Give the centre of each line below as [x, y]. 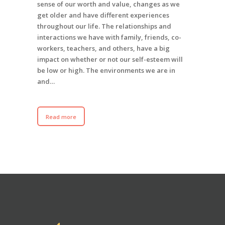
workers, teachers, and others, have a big [103, 48]
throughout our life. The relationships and [104, 26]
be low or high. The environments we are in [106, 71]
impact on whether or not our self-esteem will [110, 60]
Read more [61, 117]
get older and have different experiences [103, 15]
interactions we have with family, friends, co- [109, 37]
